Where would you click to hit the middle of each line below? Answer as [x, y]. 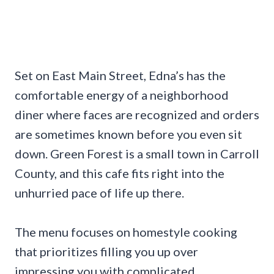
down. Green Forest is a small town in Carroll [137, 153]
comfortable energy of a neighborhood [122, 94]
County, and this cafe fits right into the [120, 173]
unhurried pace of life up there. [99, 192]
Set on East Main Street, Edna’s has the [120, 75]
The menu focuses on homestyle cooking [126, 231]
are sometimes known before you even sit [128, 134]
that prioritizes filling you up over [106, 251]
